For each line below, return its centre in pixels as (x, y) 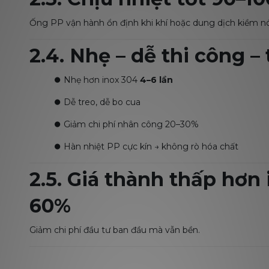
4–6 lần (156, 80)
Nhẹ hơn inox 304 (102, 80)
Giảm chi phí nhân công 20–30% (131, 124)
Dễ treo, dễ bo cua (102, 102)
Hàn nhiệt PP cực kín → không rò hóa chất (151, 147)
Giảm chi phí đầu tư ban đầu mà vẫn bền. (115, 230)
